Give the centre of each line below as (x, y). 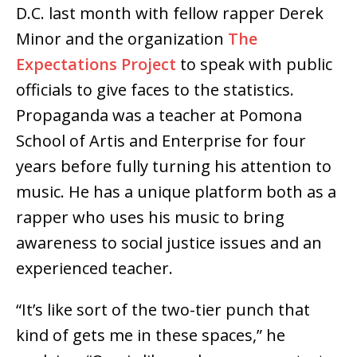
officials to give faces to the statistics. (155, 90)
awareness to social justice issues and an (169, 243)
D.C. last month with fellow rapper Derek (170, 14)
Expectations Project (96, 65)
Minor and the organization (122, 39)
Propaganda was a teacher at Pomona (159, 116)
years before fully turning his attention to (174, 167)
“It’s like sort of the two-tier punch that (163, 310)
